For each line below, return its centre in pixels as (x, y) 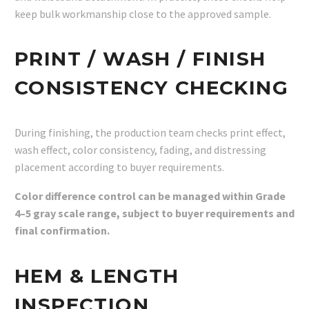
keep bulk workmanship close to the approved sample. (143, 13)
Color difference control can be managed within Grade (150, 196)
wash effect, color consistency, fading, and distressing (140, 149)
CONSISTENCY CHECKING (151, 88)
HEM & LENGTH (97, 276)
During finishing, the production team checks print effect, (150, 132)
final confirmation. (62, 231)
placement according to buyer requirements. (119, 167)
